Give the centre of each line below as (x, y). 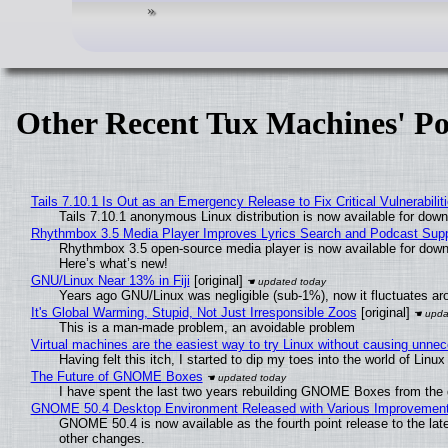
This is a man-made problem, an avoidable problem (206, 327)
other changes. (101, 438)
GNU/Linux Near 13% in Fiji (110, 280)
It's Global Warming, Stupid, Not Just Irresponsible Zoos (193, 312)
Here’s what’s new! (113, 263)
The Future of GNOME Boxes (116, 376)
